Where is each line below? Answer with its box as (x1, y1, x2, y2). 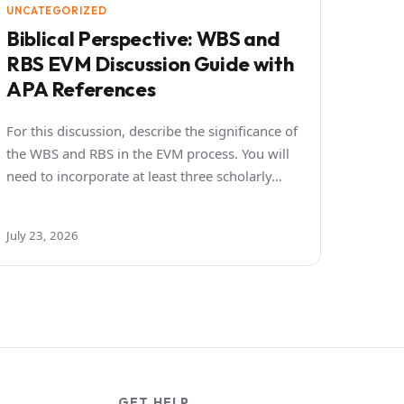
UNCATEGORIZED (6, 3, 107, 17)
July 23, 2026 (6, 226, 78, 243)
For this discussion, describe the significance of (6, 121, 298, 140)
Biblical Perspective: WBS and (6, 25, 280, 51)
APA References (6, 76, 156, 102)
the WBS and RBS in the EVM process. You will (6, 143, 289, 162)
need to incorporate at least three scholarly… (6, 166, 282, 185)
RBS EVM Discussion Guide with (6, 50, 294, 77)
